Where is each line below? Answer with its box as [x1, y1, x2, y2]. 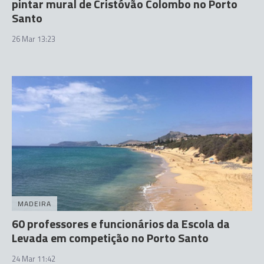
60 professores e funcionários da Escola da [12, 214, 230, 233]
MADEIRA [18, 198, 51, 209]
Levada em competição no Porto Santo [12, 229, 209, 247]
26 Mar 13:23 [12, 32, 55, 45]
